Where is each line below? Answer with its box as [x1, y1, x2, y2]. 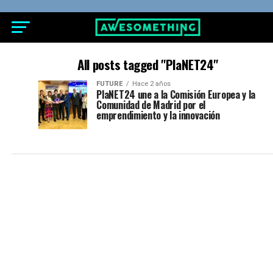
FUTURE [96, 80, 124, 88]
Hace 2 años [132, 80, 171, 88]
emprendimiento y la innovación [96, 108, 220, 122]
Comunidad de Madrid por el [96, 97, 206, 112]
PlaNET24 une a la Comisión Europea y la [96, 87, 255, 102]
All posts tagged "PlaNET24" [77, 55, 219, 74]
